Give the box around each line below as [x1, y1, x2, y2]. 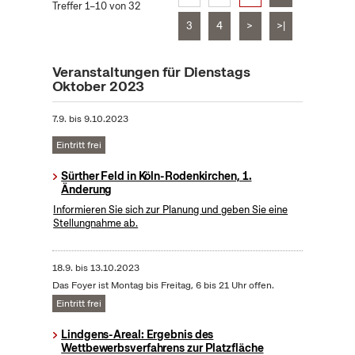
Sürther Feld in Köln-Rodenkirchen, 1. [61, 169, 252, 184]
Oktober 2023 [52, 77, 145, 96]
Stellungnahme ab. [53, 216, 139, 231]
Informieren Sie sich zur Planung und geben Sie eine [53, 203, 288, 217]
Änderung [61, 182, 113, 197]
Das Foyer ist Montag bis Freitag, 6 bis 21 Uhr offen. [52, 279, 274, 292]
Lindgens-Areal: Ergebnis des [61, 327, 214, 342]
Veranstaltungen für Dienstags [52, 63, 250, 82]
